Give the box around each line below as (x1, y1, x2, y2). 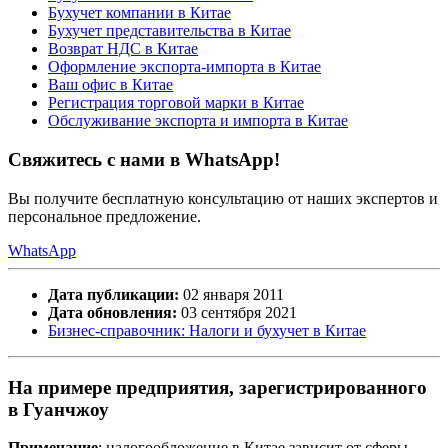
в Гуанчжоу (8, 398, 109, 420)
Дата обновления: (48, 303, 177, 321)
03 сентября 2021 (177, 303, 297, 321)
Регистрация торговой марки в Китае (48, 94, 304, 112)
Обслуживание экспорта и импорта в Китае (48, 112, 348, 130)
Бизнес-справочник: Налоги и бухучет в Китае (48, 321, 366, 339)
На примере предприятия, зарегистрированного (8, 376, 427, 398)
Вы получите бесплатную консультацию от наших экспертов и (8, 189, 438, 207)
